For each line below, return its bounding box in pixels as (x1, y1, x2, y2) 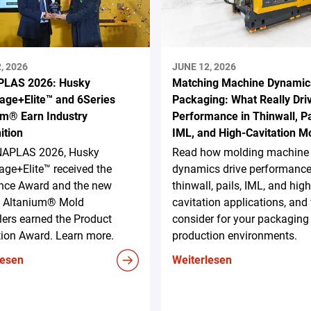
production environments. (171, 229, 297, 243)
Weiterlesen (171, 253, 232, 267)
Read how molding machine (171, 146, 309, 160)
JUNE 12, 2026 (171, 61, 236, 73)
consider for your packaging (171, 212, 309, 226)
